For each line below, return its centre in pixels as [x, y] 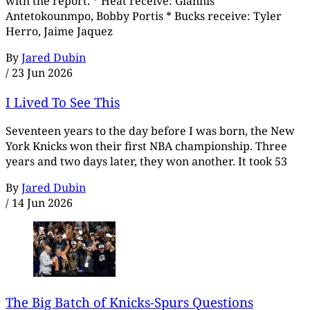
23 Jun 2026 [42, 73]
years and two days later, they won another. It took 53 [146, 162]
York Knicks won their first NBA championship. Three [146, 146]
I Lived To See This [63, 102]
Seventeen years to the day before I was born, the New [150, 131]
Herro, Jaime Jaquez [59, 31]
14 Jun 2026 [42, 203]
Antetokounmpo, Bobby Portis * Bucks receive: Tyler [144, 16]
